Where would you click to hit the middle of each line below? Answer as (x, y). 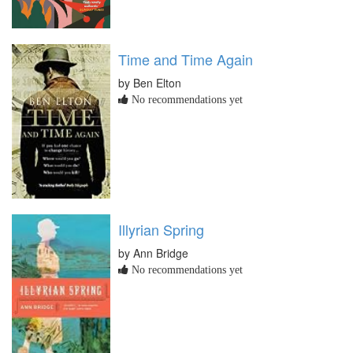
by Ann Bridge (153, 253)
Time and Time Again (186, 59)
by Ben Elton (150, 82)
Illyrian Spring (161, 230)
